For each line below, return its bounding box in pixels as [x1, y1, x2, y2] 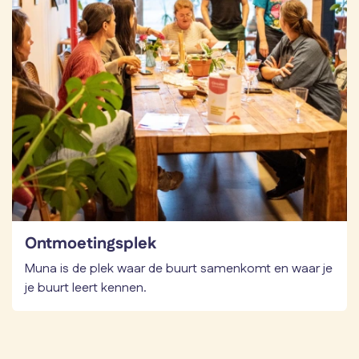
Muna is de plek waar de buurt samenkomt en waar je [25, 259, 333, 278]
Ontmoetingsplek [25, 232, 156, 255]
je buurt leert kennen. [25, 278, 153, 297]
